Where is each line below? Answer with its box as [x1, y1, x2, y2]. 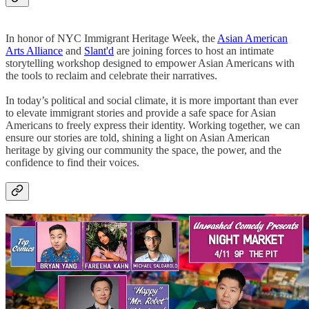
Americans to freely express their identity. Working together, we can [6, 119, 300, 132]
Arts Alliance [6, 45, 63, 57]
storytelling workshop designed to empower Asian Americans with [6, 57, 295, 70]
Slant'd [84, 45, 114, 57]
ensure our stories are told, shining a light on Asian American [6, 132, 270, 144]
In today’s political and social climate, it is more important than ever [6, 94, 298, 107]
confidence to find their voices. [6, 157, 139, 169]
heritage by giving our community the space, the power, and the [6, 144, 281, 157]
